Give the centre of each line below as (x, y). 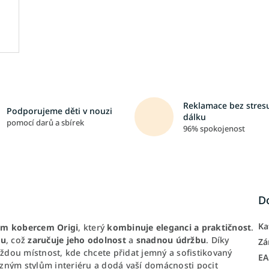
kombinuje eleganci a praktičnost (179, 227)
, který (93, 227)
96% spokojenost (214, 128)
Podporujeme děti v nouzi (59, 111)
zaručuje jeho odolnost (77, 240)
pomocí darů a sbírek (45, 122)
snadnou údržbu (171, 240)
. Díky (218, 240)
